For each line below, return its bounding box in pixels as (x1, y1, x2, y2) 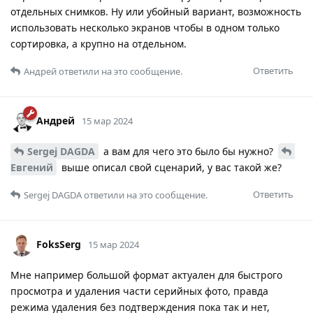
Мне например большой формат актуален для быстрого (10, 268, 282, 282)
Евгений (10, 160, 53, 174)
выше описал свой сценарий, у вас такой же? (59, 160, 282, 174)
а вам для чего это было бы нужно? (101, 144, 276, 158)
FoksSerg (36, 237, 81, 251)
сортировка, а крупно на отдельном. (10, 36, 187, 50)
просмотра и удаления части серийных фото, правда (10, 284, 268, 298)
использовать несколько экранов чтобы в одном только (10, 20, 279, 34)
